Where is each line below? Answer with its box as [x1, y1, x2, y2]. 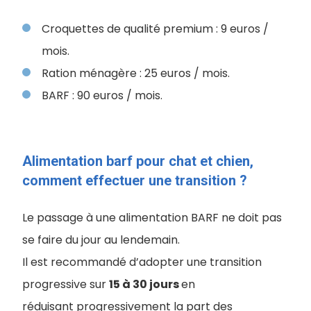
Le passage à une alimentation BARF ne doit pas [22, 210, 282, 226]
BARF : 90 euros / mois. [42, 87, 162, 103]
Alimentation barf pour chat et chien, [22, 153, 253, 169]
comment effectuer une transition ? [22, 172, 247, 189]
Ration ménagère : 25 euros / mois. [42, 65, 230, 81]
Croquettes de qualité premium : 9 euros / [42, 21, 269, 37]
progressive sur [22, 276, 109, 292]
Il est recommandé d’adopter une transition [22, 254, 262, 270]
